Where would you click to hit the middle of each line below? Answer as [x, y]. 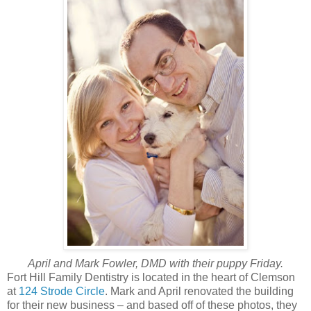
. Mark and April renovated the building [199, 291]
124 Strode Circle [62, 291]
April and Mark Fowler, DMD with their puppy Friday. [155, 263]
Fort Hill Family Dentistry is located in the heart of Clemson [151, 277]
